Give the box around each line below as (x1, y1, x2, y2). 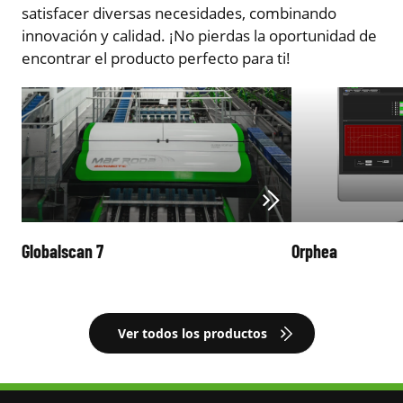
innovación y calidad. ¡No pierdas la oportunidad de (22, 25, 377, 47)
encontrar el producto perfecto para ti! (22, 48, 291, 69)
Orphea (291, 240, 337, 263)
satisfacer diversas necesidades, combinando (22, 3, 336, 24)
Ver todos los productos (117, 325, 267, 343)
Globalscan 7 (22, 240, 103, 263)
